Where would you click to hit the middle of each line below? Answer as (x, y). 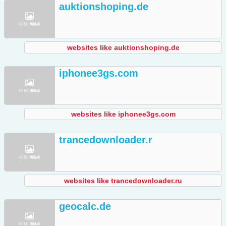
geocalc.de (85, 207)
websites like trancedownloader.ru (123, 181)
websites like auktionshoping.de (123, 48)
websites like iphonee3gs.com (123, 114)
